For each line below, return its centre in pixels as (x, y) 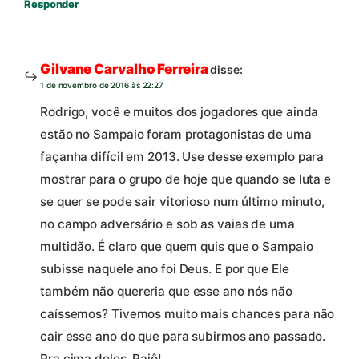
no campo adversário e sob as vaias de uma (167, 224)
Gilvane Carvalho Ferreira (124, 69)
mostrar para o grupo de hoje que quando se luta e (186, 179)
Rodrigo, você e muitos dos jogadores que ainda (179, 112)
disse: (226, 69)
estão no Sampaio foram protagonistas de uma (176, 135)
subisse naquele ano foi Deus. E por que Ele (165, 269)
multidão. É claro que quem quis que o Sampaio (177, 247)
